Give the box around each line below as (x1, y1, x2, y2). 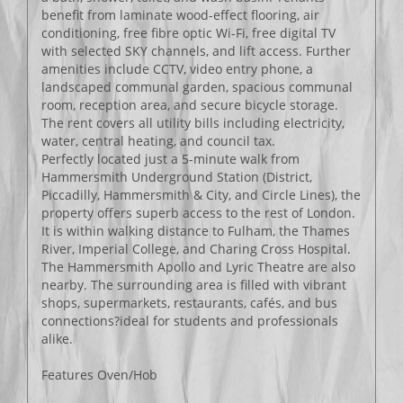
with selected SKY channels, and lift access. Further (41, 42, 351, 59)
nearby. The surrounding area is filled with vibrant (41, 276, 346, 293)
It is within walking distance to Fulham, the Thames (41, 222, 350, 239)
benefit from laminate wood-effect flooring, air (41, 6, 319, 23)
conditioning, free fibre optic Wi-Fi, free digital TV (41, 24, 336, 41)
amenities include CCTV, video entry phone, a (41, 60, 313, 77)
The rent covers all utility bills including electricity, (41, 114, 345, 131)
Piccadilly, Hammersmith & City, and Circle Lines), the (41, 186, 361, 203)
